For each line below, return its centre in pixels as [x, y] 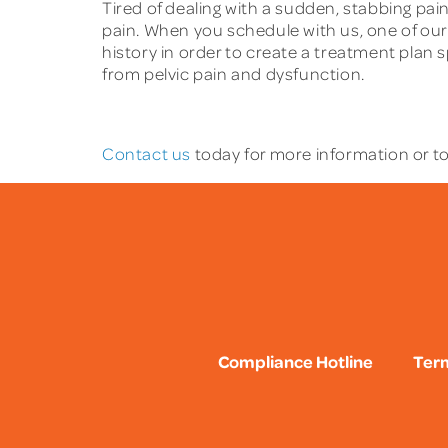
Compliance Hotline [296, 360]
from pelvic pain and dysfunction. [233, 74]
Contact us [146, 154]
